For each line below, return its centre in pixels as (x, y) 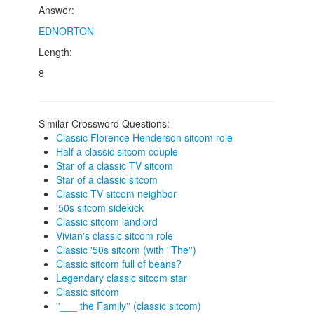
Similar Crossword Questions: (104, 123)
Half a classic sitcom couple (117, 151)
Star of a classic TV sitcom (115, 165)
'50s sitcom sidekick (100, 207)
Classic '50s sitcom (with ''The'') (126, 250)
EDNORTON (66, 31)
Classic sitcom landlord (107, 221)
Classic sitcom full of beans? (119, 264)
